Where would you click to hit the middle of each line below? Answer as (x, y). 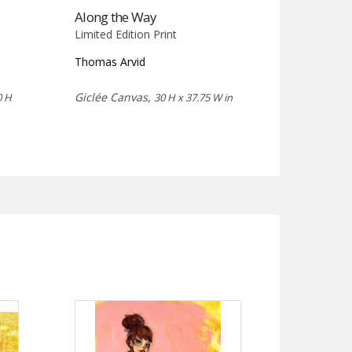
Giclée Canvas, (115, 97)
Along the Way (116, 17)
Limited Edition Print (126, 35)
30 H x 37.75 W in (194, 98)
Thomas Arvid (110, 62)
